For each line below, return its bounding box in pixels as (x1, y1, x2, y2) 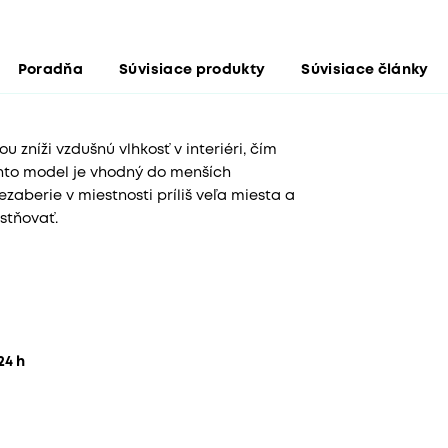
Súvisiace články (301, 64, 429, 78)
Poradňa (17, 64, 84, 78)
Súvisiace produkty (119, 64, 266, 78)
